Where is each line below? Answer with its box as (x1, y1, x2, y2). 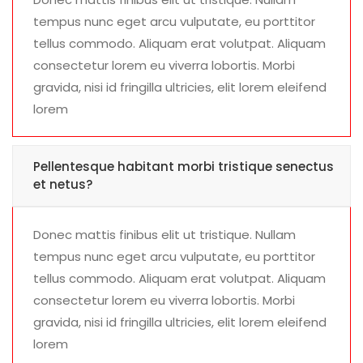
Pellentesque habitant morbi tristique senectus (33, 158, 334, 176)
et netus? (33, 176, 92, 194)
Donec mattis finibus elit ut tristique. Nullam (33, 226, 296, 244)
